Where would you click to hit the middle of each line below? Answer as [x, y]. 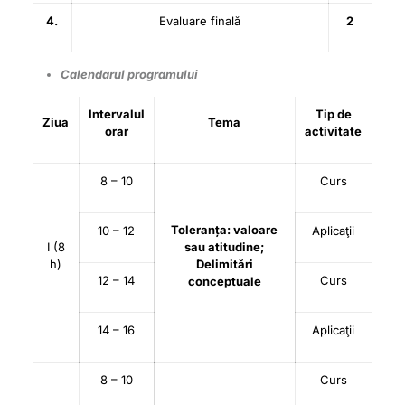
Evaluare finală [200, 21]
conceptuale [224, 281]
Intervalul [116, 114]
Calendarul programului [130, 74]
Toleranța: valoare [225, 230]
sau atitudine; [225, 247]
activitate [334, 131]
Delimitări [224, 264]
